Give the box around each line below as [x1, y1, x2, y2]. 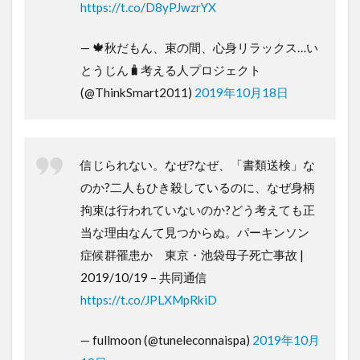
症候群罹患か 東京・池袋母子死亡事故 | [80, 247, 304, 262]
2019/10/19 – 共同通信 [80, 269, 207, 284]
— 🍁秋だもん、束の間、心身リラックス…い [80, 39, 318, 55]
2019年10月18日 [194, 84, 288, 100]
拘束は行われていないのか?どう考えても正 [80, 202, 315, 217]
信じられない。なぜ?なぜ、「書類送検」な [80, 157, 315, 172]
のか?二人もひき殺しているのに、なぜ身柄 [80, 179, 315, 194]
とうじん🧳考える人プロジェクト [80, 62, 261, 77]
